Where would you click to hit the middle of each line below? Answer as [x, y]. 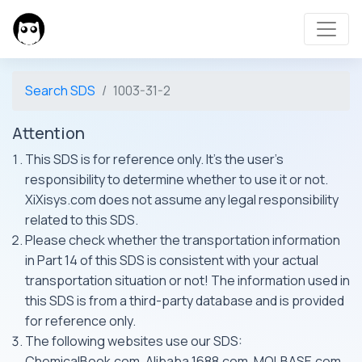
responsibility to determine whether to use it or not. [177, 179]
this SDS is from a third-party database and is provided [185, 301]
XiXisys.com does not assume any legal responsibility [182, 200]
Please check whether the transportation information [183, 240]
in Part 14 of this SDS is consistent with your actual [172, 260]
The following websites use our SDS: [134, 341]
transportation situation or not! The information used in [187, 280]
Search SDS [60, 90]
